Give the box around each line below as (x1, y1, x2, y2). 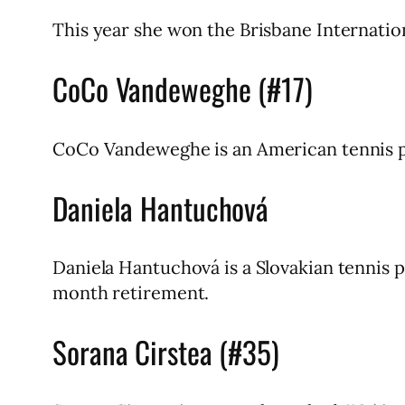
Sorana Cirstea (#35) (52, 329, 279, 375)
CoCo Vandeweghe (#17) (52, 66, 313, 112)
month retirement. (52, 280, 210, 304)
